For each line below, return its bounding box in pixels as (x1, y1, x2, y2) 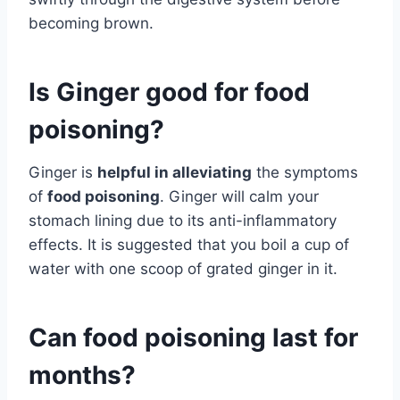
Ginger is (29, 163, 97, 182)
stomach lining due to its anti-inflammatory (29, 212, 337, 230)
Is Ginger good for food (29, 77, 310, 108)
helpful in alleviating (97, 163, 252, 182)
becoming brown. (29, 14, 154, 33)
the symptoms (252, 163, 358, 182)
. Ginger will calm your (160, 187, 319, 206)
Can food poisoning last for (29, 322, 358, 354)
